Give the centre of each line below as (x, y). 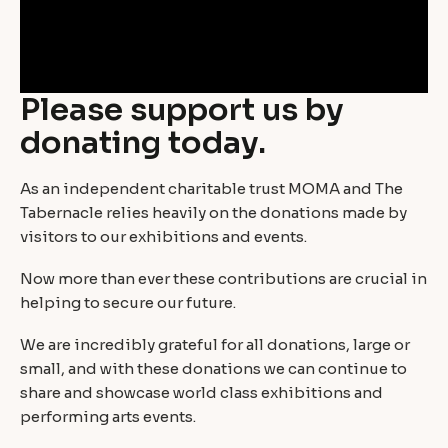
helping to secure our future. (128, 303)
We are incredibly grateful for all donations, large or (215, 345)
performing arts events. (108, 417)
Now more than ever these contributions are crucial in (223, 279)
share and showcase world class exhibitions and (201, 393)
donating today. (143, 142)
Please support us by (182, 109)
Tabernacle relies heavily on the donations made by (213, 213)
